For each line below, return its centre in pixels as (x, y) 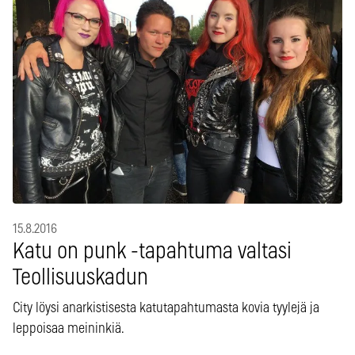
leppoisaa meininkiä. (69, 328)
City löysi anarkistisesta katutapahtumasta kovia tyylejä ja (166, 308)
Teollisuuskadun (80, 278)
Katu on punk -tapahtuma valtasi (152, 252)
